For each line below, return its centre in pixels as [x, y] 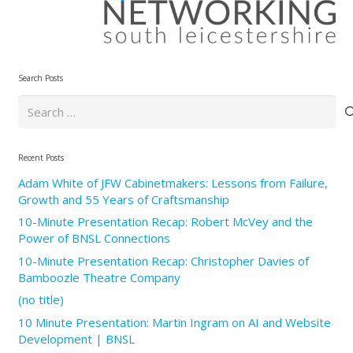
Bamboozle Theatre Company [99, 277]
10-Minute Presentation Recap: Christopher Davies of [163, 260]
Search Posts [40, 78]
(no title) [41, 300]
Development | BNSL [76, 338]
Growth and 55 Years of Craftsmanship [123, 199]
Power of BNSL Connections [94, 238]
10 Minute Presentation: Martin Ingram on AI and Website [174, 322]
